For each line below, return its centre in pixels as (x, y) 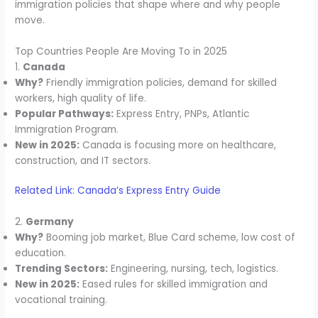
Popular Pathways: (65, 114)
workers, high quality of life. (81, 98)
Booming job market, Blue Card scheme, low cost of (170, 238)
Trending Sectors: (62, 269)
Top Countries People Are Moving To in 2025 (121, 51)
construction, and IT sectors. (83, 160)
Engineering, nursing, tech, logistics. (193, 269)
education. (41, 253)
